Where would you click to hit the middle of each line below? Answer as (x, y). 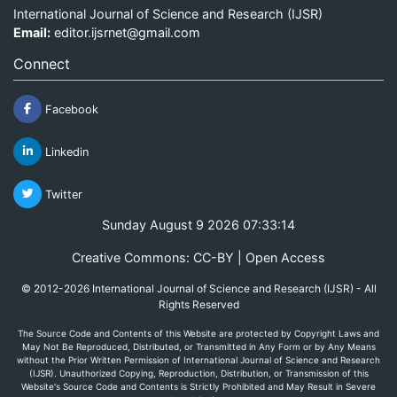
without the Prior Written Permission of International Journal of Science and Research (198, 359)
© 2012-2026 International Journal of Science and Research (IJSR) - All (198, 288)
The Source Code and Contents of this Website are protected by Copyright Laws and (198, 333)
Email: (32, 32)
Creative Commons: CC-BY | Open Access (198, 257)
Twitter (62, 194)
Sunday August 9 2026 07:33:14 (198, 224)
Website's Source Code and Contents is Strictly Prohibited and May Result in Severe (198, 386)
